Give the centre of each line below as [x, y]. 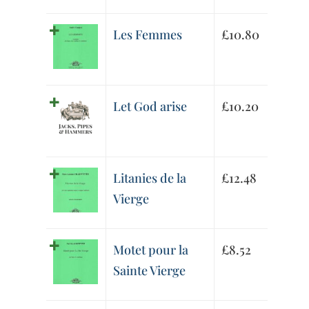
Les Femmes [148, 35]
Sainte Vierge [150, 271]
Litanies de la [150, 178]
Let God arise [150, 107]
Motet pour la [151, 250]
